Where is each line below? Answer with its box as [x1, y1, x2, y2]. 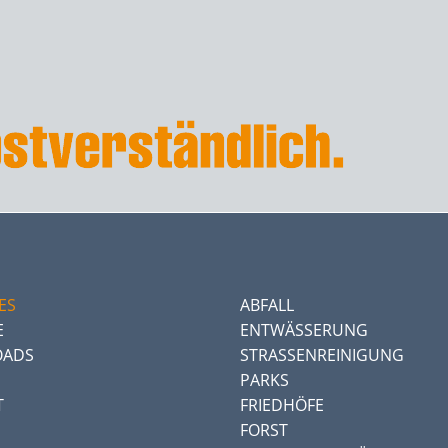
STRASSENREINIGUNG [240, 343, 392, 366]
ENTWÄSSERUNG [240, 318, 368, 341]
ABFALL [240, 293, 294, 316]
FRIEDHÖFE [240, 393, 324, 416]
